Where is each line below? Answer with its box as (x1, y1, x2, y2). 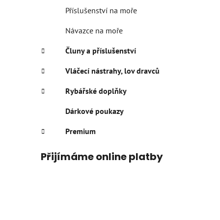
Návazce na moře (65, 25, 123, 35)
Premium (65, 126, 96, 136)
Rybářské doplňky (65, 85, 127, 96)
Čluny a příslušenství (65, 45, 136, 55)
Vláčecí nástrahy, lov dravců (65, 65, 160, 76)
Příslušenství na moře (65, 5, 137, 15)
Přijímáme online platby (41, 149, 163, 164)
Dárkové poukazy (65, 106, 124, 116)
